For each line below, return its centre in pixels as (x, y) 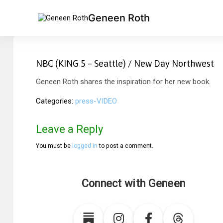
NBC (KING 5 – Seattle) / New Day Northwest (125, 63)
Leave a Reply (69, 129)
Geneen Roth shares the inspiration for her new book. (123, 81)
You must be (54, 146)
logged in (85, 146)
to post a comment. (125, 146)
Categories (54, 101)
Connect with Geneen (133, 183)
